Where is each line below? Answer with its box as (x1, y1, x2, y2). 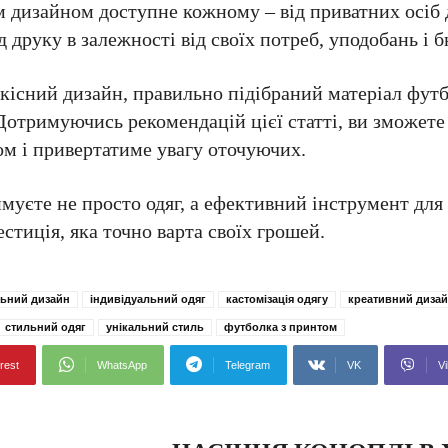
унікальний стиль (106, 321, 204, 333)
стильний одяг (5, 321, 86, 333)
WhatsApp (97, 359, 147, 371)
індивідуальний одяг (90, 293, 206, 305)
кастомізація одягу (226, 293, 328, 305)
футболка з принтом (224, 321, 337, 333)
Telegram (225, 359, 270, 371)
